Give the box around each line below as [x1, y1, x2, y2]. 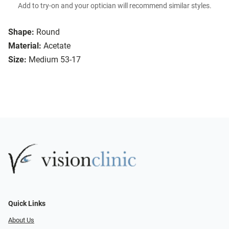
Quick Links [8, 199, 45, 209]
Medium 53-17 [29, 55, 81, 65]
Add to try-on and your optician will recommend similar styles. [17, 2, 212, 11]
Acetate [43, 41, 71, 51]
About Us [8, 216, 34, 224]
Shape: [8, 27, 34, 37]
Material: [8, 41, 41, 51]
